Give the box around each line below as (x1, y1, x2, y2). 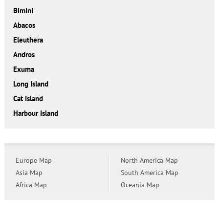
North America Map (120, 156, 178, 165)
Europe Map (15, 156, 52, 165)
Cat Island (13, 94, 43, 104)
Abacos (13, 21, 35, 30)
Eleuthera (13, 35, 43, 45)
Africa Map (15, 180, 47, 190)
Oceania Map (120, 180, 159, 190)
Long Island (13, 79, 48, 89)
